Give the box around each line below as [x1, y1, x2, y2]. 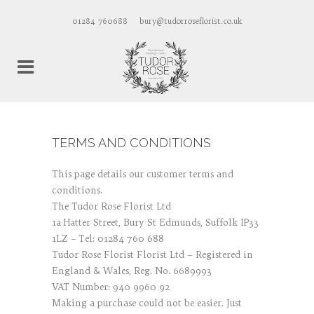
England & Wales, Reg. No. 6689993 [52, 265, 212, 276]
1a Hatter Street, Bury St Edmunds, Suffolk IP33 [52, 217, 259, 228]
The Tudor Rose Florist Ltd [52, 200, 171, 212]
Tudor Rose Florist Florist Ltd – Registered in [52, 249, 253, 260]
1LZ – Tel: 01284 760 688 [52, 233, 164, 244]
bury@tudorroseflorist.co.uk [139, 16, 242, 26]
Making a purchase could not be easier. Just [52, 297, 242, 308]
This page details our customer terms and [52, 168, 233, 179]
